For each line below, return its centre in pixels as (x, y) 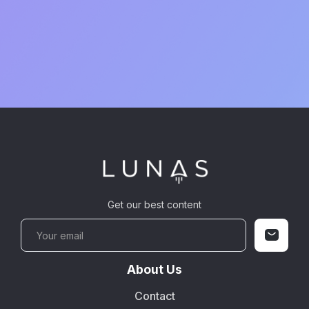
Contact (154, 296)
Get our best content (154, 204)
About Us (154, 270)
